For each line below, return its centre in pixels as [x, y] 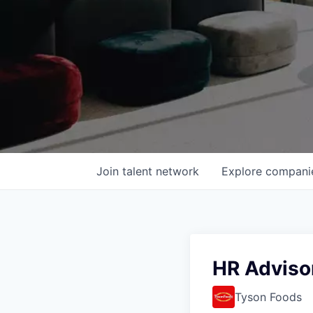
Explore [243, 171]
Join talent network [148, 171]
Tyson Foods [268, 297]
